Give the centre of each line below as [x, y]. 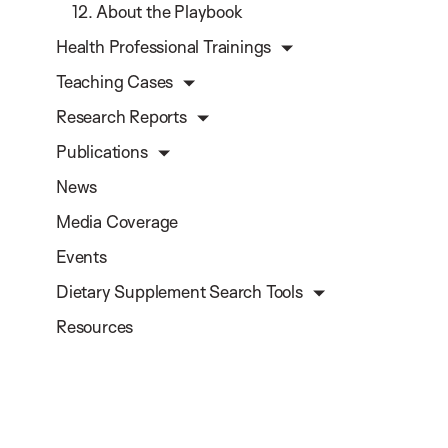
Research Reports [121, 117]
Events [81, 257]
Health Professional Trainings [164, 47]
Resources [95, 327]
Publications [102, 152]
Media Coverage [117, 222]
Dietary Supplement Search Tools [179, 292]
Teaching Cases [115, 82]
